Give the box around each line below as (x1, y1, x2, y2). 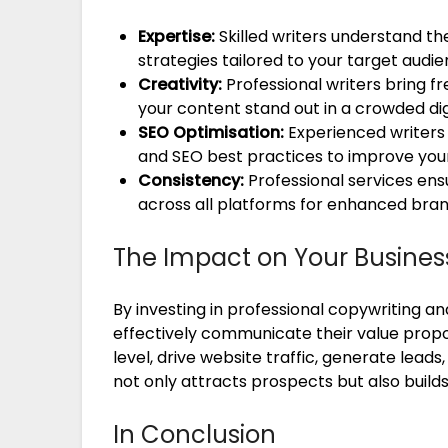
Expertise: (138, 25, 216, 49)
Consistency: (138, 169, 245, 193)
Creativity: (138, 73, 223, 97)
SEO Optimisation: (138, 121, 285, 145)
